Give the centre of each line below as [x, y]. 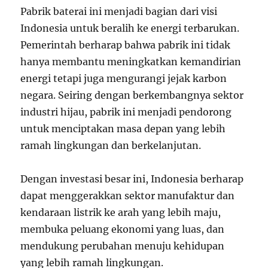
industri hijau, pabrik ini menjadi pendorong [126, 112]
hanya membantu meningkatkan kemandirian [131, 61]
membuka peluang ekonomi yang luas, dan [123, 229]
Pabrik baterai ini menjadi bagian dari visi [119, 11]
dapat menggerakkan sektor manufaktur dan [128, 195]
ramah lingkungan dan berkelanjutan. [111, 145]
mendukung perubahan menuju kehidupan [123, 246]
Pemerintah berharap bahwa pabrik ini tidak [126, 45]
